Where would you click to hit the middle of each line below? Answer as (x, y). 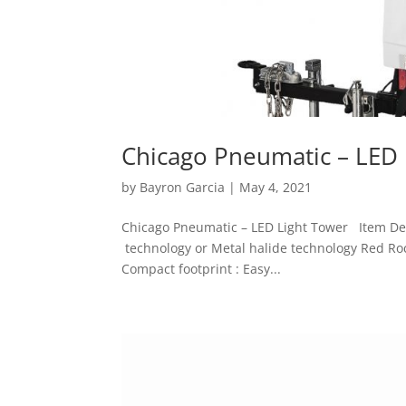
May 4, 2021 (276, 188)
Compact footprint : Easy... (202, 269)
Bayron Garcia (183, 188)
